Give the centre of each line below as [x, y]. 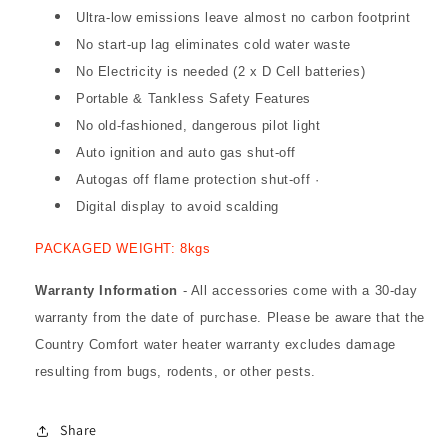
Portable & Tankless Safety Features [193, 98]
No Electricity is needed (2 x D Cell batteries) [221, 71]
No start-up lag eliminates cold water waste [213, 44]
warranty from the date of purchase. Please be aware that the [230, 317]
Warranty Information [106, 290]
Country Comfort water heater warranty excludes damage [215, 344]
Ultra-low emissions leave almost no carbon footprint [243, 17]
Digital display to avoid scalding [177, 206]
